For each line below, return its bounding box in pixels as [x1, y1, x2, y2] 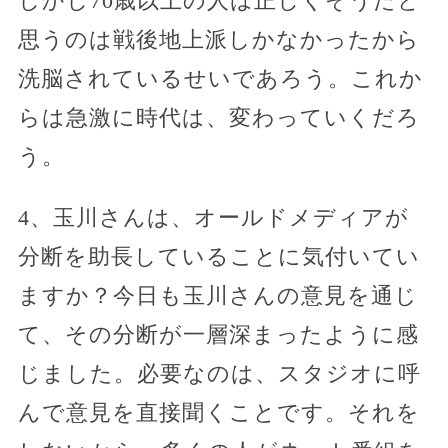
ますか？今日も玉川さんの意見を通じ [17, 283, 418, 308]
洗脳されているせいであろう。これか [17, 66, 423, 91]
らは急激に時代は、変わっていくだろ [17, 105, 420, 130]
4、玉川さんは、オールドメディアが [17, 205, 409, 230]
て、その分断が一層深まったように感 [17, 322, 419, 347]
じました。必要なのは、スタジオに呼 [17, 361, 421, 386]
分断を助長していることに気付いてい [17, 244, 420, 269]
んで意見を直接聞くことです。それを [17, 400, 420, 425]
